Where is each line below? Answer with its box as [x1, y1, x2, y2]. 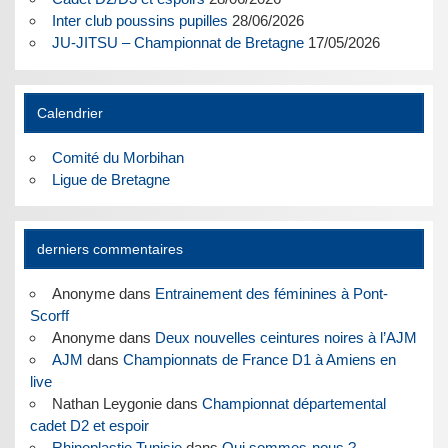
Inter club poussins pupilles [51, 12, 228, 30]
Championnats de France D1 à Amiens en [122, 350, 396, 368]
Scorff [30, 306, 70, 324]
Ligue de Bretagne [51, 170, 170, 188]
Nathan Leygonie [51, 394, 162, 412]
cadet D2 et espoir [30, 416, 150, 434]
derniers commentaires [36, 241, 183, 257]
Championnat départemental [201, 394, 386, 412]
